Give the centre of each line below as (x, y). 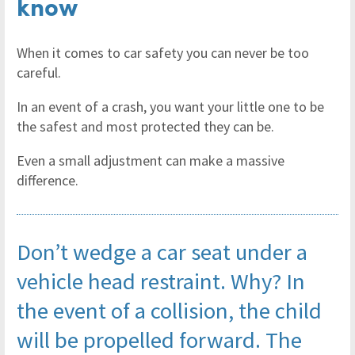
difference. (48, 180)
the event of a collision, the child (169, 311)
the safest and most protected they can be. (145, 126)
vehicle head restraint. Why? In (161, 281)
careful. (39, 73)
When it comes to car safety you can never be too (163, 53)
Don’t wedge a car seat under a (162, 252)
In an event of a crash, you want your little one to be (170, 107)
